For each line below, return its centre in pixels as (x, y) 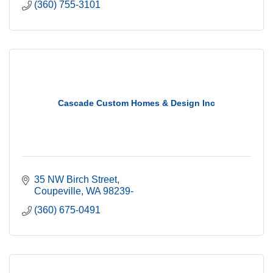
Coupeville (58, 191)
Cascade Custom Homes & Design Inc (136, 103)
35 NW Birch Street (76, 180)
